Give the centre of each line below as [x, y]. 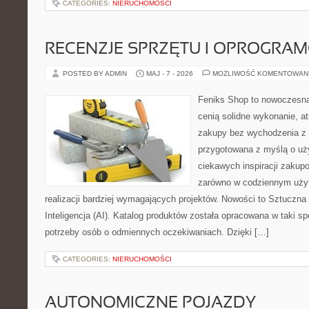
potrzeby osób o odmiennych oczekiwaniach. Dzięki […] [157, 232]
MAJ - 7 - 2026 [170, 73]
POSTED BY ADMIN [96, 73]
